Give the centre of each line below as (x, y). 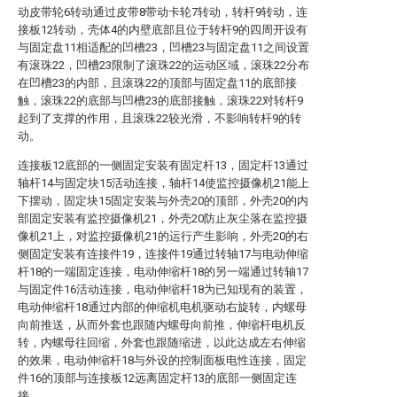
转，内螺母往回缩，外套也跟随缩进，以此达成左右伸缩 (162, 343)
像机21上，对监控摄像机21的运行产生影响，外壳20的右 (163, 236)
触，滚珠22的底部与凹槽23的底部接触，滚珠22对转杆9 (160, 101)
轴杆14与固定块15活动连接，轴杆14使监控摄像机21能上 (163, 183)
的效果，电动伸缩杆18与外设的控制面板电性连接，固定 (162, 360)
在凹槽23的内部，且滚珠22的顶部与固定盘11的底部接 (157, 83)
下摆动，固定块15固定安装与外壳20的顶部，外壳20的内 (163, 201)
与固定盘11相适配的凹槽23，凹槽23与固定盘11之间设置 (163, 47)
